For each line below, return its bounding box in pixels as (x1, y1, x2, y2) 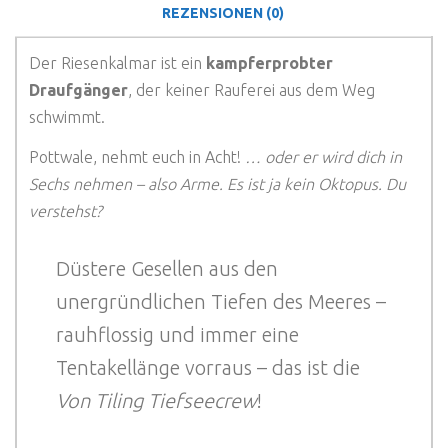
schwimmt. (29, 107, 105, 126)
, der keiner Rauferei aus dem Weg (128, 80, 375, 99)
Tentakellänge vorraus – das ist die (56, 356, 360, 380)
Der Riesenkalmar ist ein (29, 53, 206, 72)
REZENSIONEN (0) (162, 4, 284, 21)
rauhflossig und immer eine (56, 323, 299, 347)
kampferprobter (206, 53, 333, 72)
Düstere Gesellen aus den (56, 257, 278, 281)
